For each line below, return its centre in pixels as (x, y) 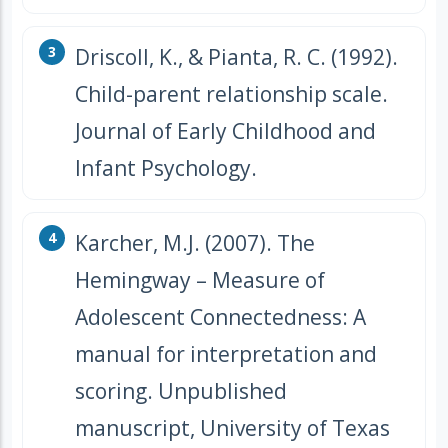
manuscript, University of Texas (232, 428)
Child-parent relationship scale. (231, 94)
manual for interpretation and (226, 354)
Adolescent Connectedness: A (220, 317)
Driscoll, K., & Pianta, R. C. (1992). (236, 57)
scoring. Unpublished (181, 391)
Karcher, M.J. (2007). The (195, 243)
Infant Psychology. (166, 168)
